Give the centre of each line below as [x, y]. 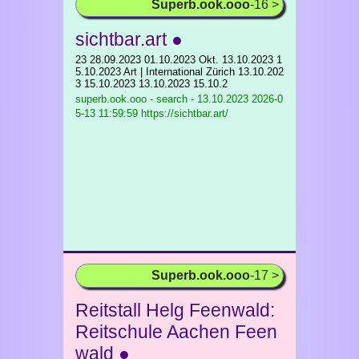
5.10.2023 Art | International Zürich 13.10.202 [179, 72]
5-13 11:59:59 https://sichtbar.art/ [152, 113]
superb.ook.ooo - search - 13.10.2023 [162, 99]
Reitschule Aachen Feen [176, 332]
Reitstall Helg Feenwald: [175, 310]
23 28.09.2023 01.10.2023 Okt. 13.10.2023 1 [179, 60]
